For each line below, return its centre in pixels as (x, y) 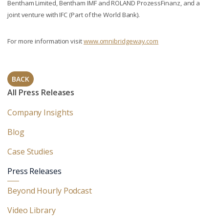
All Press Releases (41, 92)
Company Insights (40, 112)
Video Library (32, 210)
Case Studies (30, 152)
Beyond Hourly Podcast (50, 191)
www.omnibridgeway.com (121, 41)
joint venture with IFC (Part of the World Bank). (75, 15)
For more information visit (45, 41)
